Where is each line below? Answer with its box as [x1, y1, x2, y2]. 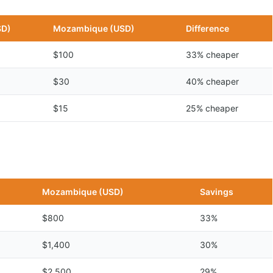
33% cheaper [186, 49, 239, 60]
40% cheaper [186, 76, 239, 87]
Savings [200, 186, 233, 197]
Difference [186, 23, 229, 34]
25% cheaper [186, 103, 238, 113]
